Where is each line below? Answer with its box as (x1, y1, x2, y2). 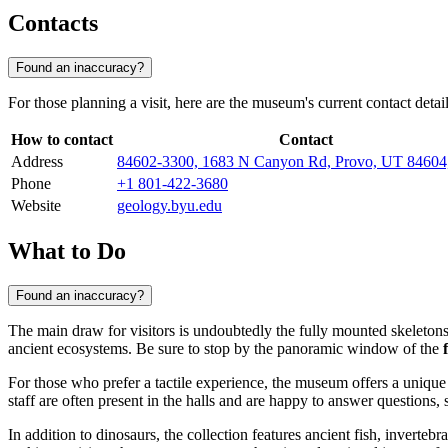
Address (11, 153, 63, 171)
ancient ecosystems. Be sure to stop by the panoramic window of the (8, 339, 443, 357)
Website (11, 197, 61, 215)
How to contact (11, 131, 113, 149)
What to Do (8, 237, 126, 264)
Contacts (8, 10, 98, 37)
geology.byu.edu (117, 197, 222, 215)
